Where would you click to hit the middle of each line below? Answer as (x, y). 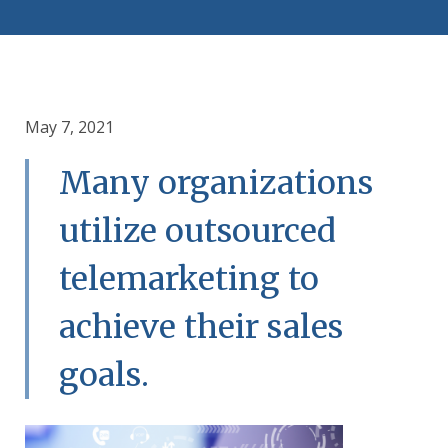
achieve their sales (201, 326)
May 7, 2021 (69, 126)
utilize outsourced (197, 230)
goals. (104, 374)
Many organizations (216, 182)
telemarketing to (189, 278)
